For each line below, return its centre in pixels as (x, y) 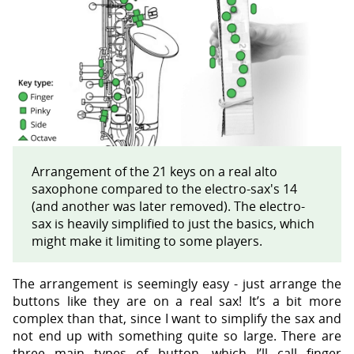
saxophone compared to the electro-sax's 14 (164, 189)
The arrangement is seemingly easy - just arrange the (177, 284)
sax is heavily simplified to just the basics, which (173, 224)
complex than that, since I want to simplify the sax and (177, 318)
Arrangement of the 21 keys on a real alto (154, 171)
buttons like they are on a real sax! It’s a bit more (177, 301)
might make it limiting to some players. (147, 241)
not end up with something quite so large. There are (177, 336)
